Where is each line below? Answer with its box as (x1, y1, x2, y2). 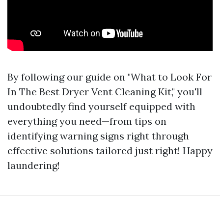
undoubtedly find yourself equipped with (7, 100, 195, 112)
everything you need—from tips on (7, 115, 166, 127)
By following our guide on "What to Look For (7, 71, 212, 83)
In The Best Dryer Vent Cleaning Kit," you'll (7, 85, 202, 98)
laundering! (7, 159, 60, 171)
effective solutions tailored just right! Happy (7, 144, 213, 157)
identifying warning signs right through (7, 130, 189, 142)
